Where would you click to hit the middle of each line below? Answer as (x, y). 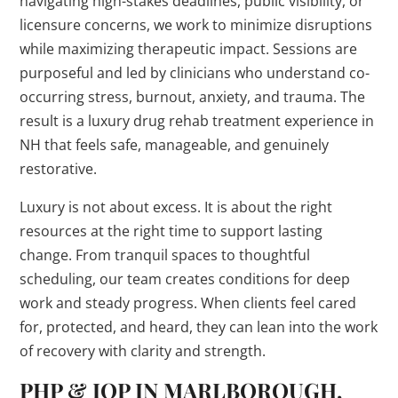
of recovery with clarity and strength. (143, 351)
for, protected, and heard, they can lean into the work (199, 327)
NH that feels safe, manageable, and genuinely (175, 145)
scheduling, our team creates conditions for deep (185, 279)
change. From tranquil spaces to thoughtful (165, 255)
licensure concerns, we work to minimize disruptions (196, 25)
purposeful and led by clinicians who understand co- (195, 73)
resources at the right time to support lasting (171, 231)
